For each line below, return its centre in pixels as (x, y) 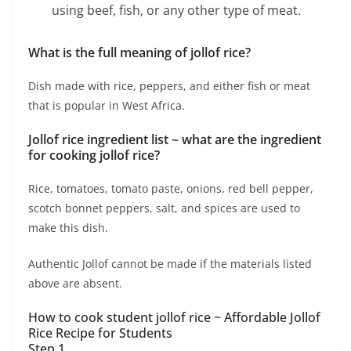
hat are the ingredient (257, 140)
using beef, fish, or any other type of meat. (176, 11)
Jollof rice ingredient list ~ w (110, 140)
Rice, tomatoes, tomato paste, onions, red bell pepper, (171, 189)
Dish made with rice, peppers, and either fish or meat (169, 86)
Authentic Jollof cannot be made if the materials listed (170, 264)
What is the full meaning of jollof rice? (139, 53)
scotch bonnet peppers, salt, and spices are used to (164, 208)
